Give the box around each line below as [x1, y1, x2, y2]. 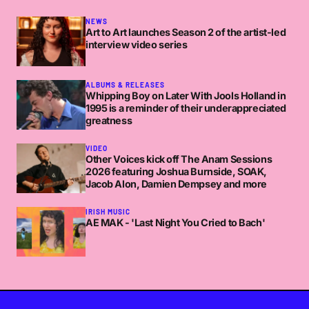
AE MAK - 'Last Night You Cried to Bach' [86, 216, 266, 228]
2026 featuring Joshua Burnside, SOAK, [86, 165, 268, 177]
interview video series [86, 38, 188, 50]
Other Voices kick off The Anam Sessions [86, 152, 272, 165]
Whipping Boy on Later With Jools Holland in [86, 89, 286, 101]
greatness [86, 114, 132, 126]
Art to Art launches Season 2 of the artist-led [86, 26, 286, 38]
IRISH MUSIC [86, 207, 130, 216]
